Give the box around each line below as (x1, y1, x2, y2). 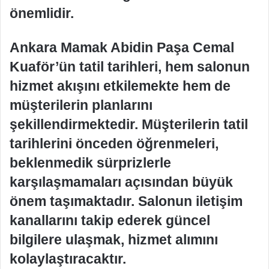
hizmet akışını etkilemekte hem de (10, 77, 231, 94)
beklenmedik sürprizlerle (10, 154, 171, 171)
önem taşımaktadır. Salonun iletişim (10, 193, 243, 209)
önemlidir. (10, 5, 74, 21)
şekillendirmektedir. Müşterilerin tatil (10, 116, 248, 132)
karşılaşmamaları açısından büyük (10, 174, 233, 190)
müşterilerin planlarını (10, 97, 153, 113)
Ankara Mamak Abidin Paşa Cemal (10, 39, 234, 55)
